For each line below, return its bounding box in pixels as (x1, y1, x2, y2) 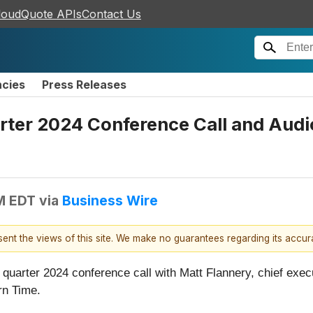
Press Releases (42, 78, 126, 92)
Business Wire (62, 191, 158, 209)
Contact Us (82, 7, 141, 21)
